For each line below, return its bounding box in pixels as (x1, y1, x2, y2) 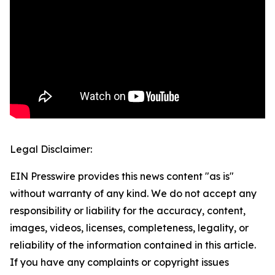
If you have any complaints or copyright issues (10, 256, 229, 269)
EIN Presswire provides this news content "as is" (10, 170, 234, 183)
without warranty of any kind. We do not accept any (10, 187, 257, 200)
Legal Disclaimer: (10, 143, 92, 156)
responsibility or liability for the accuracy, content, (10, 204, 246, 217)
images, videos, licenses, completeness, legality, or (10, 222, 249, 234)
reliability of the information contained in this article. (10, 239, 256, 252)
